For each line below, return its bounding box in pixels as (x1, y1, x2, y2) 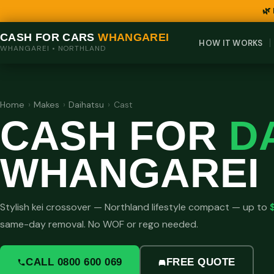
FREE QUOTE (166, 256, 235, 268)
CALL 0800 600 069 (26, 256, 122, 268)
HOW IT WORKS (199, 37, 263, 48)
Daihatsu (68, 99, 105, 111)
